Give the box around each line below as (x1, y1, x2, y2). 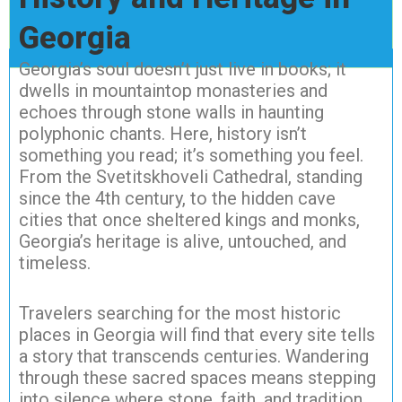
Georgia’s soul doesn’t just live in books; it (19, 57, 346, 80)
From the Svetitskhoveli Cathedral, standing (19, 165, 363, 188)
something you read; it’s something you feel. (19, 144, 363, 166)
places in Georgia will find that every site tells (19, 323, 375, 345)
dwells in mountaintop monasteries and (19, 79, 328, 101)
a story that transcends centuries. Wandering (19, 345, 369, 367)
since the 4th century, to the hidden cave (19, 187, 336, 209)
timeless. (19, 251, 91, 274)
